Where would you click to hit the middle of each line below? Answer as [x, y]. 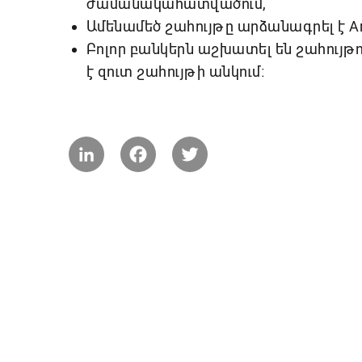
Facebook [183, 144]
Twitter [227, 144]
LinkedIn [128, 144]
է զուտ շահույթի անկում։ [175, 71]
